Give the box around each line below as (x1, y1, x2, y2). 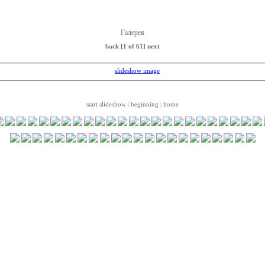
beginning (131, 101, 159, 108)
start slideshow (86, 101, 126, 108)
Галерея (121, 28, 144, 37)
